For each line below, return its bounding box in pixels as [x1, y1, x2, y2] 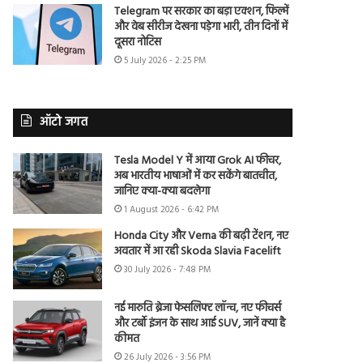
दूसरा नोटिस [114, 33, 162, 53]
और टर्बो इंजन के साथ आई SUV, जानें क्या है [114, 314, 286, 334]
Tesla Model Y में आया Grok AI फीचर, [114, 152, 282, 171]
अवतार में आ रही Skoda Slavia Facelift [114, 242, 282, 262]
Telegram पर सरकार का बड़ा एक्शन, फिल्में [114, 2, 289, 22]
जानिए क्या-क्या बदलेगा [114, 182, 211, 202]
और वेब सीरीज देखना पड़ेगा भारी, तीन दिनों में [114, 18, 288, 37]
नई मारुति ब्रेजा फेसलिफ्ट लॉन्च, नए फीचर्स [114, 299, 282, 318]
